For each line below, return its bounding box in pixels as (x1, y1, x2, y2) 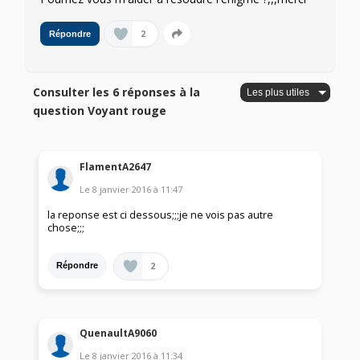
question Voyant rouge (33, 103, 167, 119)
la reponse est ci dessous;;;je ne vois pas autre (47, 207, 274, 222)
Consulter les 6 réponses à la (33, 84, 201, 100)
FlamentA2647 (80, 159, 152, 174)
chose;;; (47, 220, 85, 235)
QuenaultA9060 (80, 326, 157, 341)
